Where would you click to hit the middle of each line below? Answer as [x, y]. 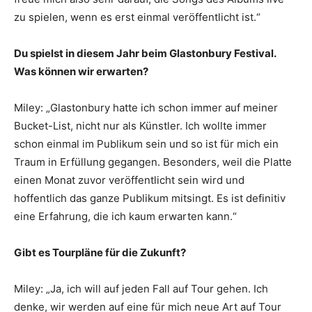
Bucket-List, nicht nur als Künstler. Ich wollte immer [140, 125]
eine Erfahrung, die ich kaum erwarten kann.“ [125, 216]
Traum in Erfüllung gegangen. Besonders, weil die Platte [153, 162]
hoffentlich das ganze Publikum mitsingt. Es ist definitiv [150, 198]
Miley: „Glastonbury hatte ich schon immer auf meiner [146, 107]
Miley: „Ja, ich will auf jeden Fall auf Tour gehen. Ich [141, 288]
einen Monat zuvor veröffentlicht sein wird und [129, 180]
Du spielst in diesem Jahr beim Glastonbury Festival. [145, 53]
